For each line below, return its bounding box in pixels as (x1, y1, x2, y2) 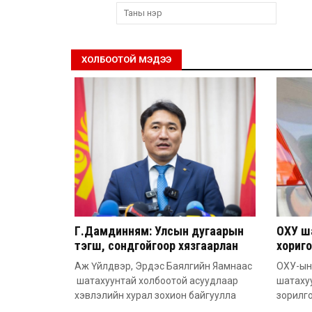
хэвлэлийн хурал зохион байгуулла (75, 289, 236, 301)
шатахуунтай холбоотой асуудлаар (75, 274, 238, 286)
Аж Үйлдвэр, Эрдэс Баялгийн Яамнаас (75, 260, 252, 272)
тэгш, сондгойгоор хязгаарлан (75, 237, 238, 253)
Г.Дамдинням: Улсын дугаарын (75, 223, 244, 238)
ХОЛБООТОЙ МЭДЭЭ (81, 54, 171, 65)
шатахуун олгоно (75, 252, 165, 267)
